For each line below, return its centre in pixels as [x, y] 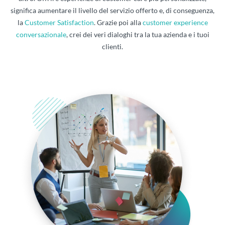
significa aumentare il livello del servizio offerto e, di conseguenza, [113, 10]
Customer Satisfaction [59, 22]
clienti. [113, 46]
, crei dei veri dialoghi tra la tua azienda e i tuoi [138, 34]
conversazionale [41, 34]
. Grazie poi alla [118, 22]
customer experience [175, 22]
